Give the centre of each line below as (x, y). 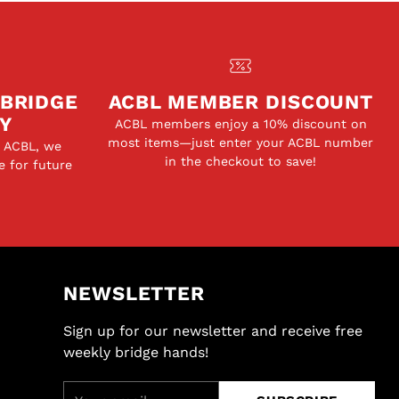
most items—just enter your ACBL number (241, 142)
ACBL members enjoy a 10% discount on (240, 124)
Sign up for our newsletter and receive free (213, 331)
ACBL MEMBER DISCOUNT (241, 102)
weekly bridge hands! (136, 352)
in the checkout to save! (241, 161)
